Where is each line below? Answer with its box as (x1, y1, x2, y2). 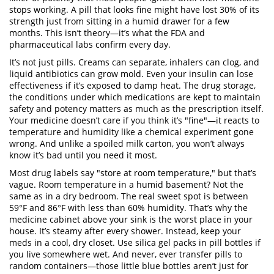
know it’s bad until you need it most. (9, 149, 157, 161)
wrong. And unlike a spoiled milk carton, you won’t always (9, 138, 245, 149)
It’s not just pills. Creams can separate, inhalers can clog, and (9, 56, 259, 68)
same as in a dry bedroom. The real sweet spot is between (9, 190, 248, 202)
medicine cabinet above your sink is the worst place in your (9, 213, 253, 225)
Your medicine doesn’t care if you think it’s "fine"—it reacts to (9, 114, 259, 126)
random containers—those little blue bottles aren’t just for (9, 260, 248, 272)
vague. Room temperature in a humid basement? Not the (9, 179, 243, 190)
